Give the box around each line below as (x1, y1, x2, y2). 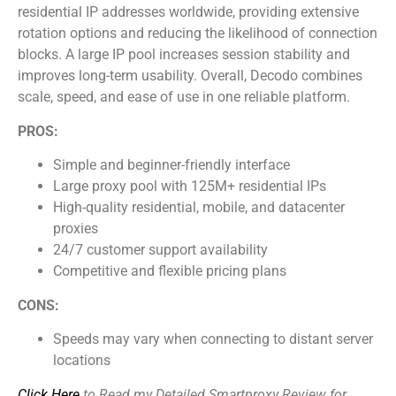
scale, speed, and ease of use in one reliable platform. (18, 88, 350, 106)
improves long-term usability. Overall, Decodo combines (18, 67, 362, 85)
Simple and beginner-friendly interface (53, 156, 290, 173)
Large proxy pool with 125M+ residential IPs (53, 177, 326, 194)
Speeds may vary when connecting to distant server (53, 331, 373, 348)
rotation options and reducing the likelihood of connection (18, 25, 377, 42)
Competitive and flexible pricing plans (53, 262, 286, 279)
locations (53, 352, 110, 369)
